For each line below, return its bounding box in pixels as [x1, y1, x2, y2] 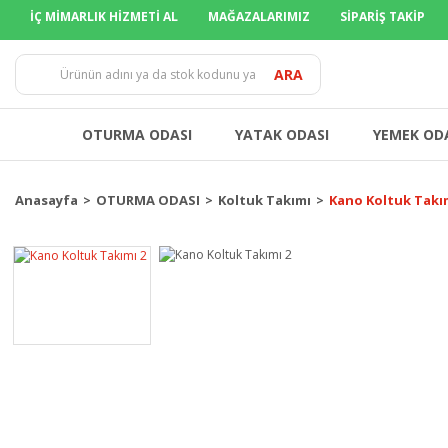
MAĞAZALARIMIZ [208, 8, 310, 25]
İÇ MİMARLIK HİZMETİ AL [30, 8, 178, 25]
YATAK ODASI [235, 125, 330, 144]
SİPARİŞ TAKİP [340, 8, 425, 25]
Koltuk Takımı [218, 191, 311, 209]
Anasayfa [15, 191, 78, 209]
